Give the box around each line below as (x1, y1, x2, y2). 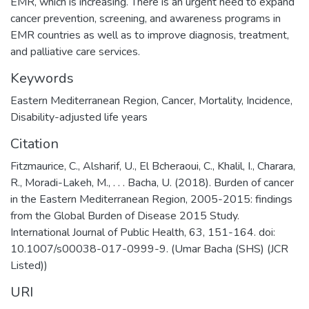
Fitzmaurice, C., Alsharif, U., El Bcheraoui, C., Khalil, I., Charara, (10, 159, 295, 174)
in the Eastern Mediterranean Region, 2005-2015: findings (10, 192, 292, 207)
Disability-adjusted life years (10, 110, 148, 125)
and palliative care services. (10, 44, 140, 59)
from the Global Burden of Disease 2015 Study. (10, 208, 239, 223)
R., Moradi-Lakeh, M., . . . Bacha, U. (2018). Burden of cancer (10, 175, 294, 190)
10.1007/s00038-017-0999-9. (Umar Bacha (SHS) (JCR (10, 241, 288, 257)
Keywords (10, 69, 74, 88)
